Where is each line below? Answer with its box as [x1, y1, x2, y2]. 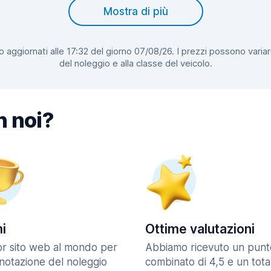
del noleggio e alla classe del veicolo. [59, 57, 212, 69]
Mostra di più [103, 5, 168, 18]
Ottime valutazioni [145, 221, 255, 237]
